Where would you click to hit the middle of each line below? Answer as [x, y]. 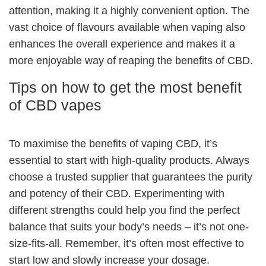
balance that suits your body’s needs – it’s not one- [129, 227]
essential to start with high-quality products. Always [129, 160]
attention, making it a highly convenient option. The [129, 10]
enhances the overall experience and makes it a [122, 44]
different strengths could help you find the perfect [124, 210]
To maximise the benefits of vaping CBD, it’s [113, 143]
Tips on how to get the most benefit [125, 87]
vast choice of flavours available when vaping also [127, 27]
